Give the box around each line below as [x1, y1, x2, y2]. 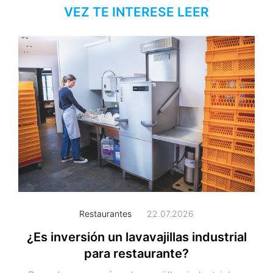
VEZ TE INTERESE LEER [64, 4, 209, 19]
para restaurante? [84, 246, 189, 261]
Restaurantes [79, 208, 132, 219]
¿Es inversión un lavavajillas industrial [26, 230, 247, 245]
